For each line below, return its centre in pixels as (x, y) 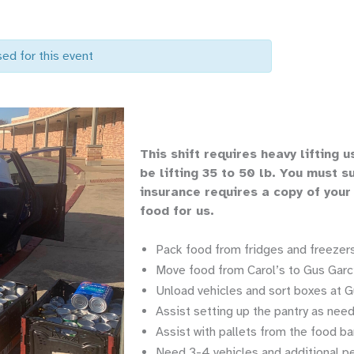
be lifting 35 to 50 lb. (210, 173)
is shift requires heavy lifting (249, 154)
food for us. (179, 211)
